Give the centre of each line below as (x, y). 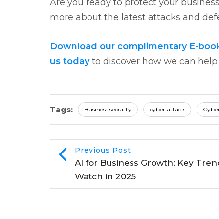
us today (70, 61)
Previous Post (103, 150)
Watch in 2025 (105, 176)
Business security (108, 109)
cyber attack (167, 109)
